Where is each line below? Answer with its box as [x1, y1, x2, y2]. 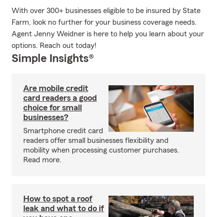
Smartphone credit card [23, 127, 103, 135]
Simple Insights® [12, 53, 94, 64]
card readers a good [23, 93, 97, 102]
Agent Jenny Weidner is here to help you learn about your [12, 30, 204, 38]
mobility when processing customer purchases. [23, 146, 179, 154]
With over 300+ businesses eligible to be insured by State [12, 7, 201, 15]
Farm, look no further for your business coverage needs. [12, 18, 197, 26]
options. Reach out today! [12, 42, 96, 49]
